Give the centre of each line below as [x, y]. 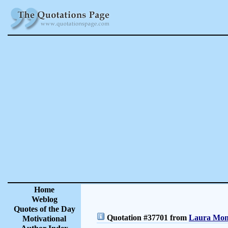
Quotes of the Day [44, 209]
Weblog [44, 199]
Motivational [44, 219]
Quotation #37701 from [147, 218]
